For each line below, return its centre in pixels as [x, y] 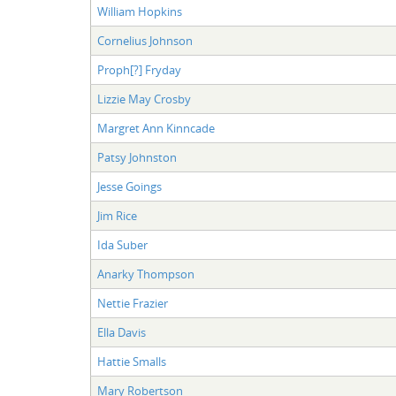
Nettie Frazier [132, 303]
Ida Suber [122, 244]
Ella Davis [121, 332]
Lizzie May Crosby [144, 99]
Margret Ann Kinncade [156, 128]
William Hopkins [139, 11]
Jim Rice [117, 215]
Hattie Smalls [131, 361]
